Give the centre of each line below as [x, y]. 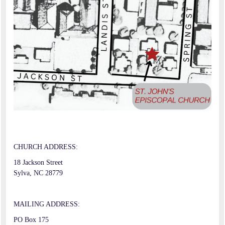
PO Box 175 [31, 220]
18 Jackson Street [38, 163]
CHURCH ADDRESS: [46, 147]
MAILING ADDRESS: [47, 204]
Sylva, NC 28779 [39, 173]
